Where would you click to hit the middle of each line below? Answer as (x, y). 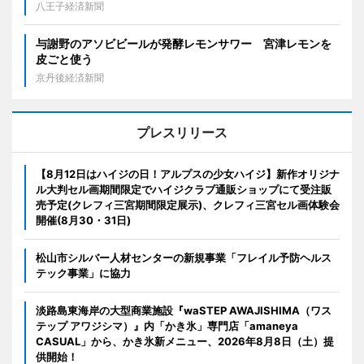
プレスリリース (182, 132)
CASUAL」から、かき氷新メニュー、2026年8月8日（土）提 (185, 341)
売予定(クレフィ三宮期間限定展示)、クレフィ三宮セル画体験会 (188, 204)
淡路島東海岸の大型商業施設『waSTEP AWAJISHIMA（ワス (184, 310)
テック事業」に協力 (83, 273)
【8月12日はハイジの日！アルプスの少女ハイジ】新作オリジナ (188, 173)
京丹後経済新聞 (70, 77)
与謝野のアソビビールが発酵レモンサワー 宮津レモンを (184, 43)
